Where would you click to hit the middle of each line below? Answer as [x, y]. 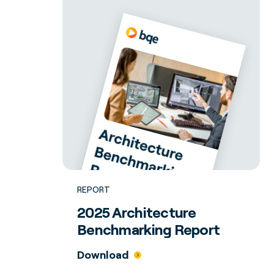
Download [103, 254]
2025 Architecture [137, 212]
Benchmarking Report [149, 229]
